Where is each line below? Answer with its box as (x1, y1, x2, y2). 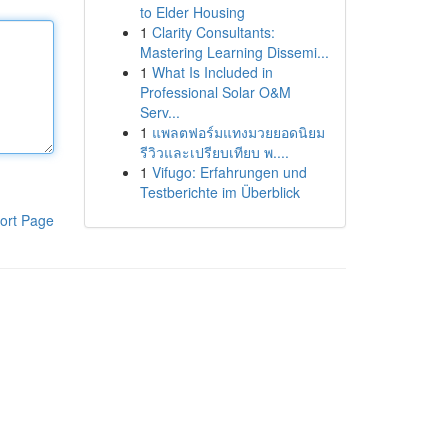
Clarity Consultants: (151, 22, 275, 42)
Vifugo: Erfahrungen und (151, 162, 307, 182)
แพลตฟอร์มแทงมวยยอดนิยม (151, 122, 325, 142)
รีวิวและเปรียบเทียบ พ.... (139, 142, 289, 162)
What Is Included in (151, 62, 273, 82)
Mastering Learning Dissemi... (139, 42, 329, 62)
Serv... (139, 102, 180, 122)
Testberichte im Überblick (139, 182, 300, 202)
